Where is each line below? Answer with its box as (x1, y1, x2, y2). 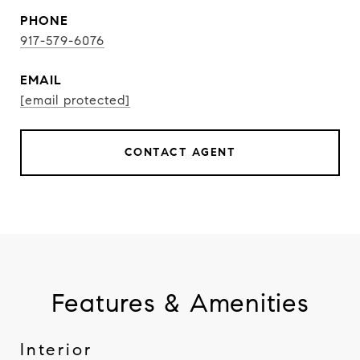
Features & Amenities (51, 287, 309, 319)
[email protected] (20, 92, 130, 108)
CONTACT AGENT (124, 145, 236, 159)
